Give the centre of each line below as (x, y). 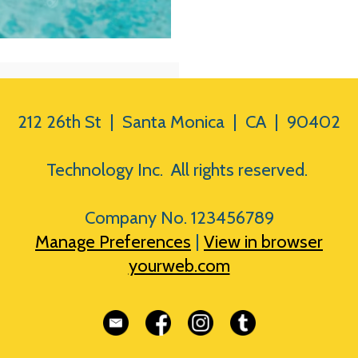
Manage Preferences (113, 242)
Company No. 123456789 (179, 218)
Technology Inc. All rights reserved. (179, 170)
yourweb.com (179, 266)
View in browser (263, 242)
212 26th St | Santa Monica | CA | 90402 (179, 122)
